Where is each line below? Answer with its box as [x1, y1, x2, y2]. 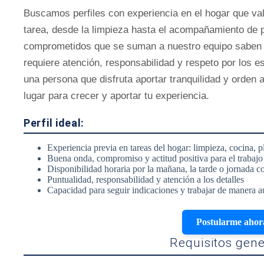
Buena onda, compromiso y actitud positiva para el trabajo [47, 153, 263, 163]
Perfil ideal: [24, 117, 85, 129]
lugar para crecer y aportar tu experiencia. [24, 90, 209, 101]
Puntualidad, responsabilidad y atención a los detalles [47, 174, 244, 184]
